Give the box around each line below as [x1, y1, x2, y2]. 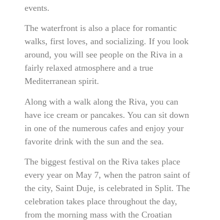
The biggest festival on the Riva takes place [25, 157, 180, 167]
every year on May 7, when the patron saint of [25, 170, 190, 180]
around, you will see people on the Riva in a [25, 50, 183, 60]
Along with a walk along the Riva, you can [25, 96, 178, 107]
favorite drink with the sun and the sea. [25, 136, 164, 146]
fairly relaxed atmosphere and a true [25, 63, 153, 73]
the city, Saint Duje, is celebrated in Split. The [25, 183, 190, 193]
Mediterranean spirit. [25, 76, 102, 86]
